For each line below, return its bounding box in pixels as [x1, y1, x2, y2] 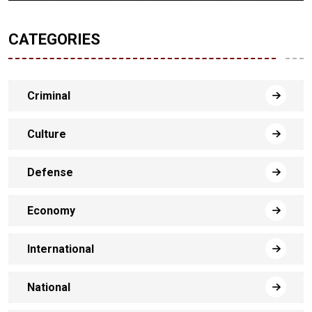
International [27, 242, 94, 256]
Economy [27, 204, 75, 218]
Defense [27, 166, 73, 180]
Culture [27, 127, 66, 141]
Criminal [27, 89, 70, 103]
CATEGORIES [8, 31, 100, 49]
